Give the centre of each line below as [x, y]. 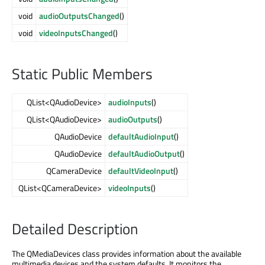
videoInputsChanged [76, 33]
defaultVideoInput [141, 170]
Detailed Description [75, 229]
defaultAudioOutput [144, 153]
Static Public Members [82, 74]
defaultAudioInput [141, 136]
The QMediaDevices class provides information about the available [127, 253]
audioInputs [130, 102]
